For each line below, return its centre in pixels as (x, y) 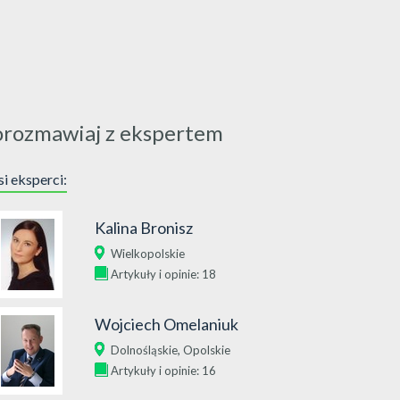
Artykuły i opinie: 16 (163, 371)
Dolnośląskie (144, 350)
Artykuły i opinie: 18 (163, 274)
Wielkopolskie (148, 254)
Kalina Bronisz (144, 228)
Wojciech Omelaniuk (167, 324)
